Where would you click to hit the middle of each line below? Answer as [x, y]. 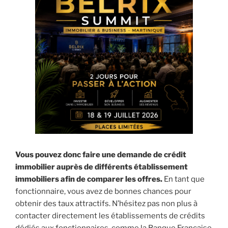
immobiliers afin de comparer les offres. [89, 179]
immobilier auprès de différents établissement [102, 167]
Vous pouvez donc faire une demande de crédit [101, 155]
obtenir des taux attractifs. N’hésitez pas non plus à [106, 204]
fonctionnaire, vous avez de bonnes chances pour [103, 192]
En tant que [183, 179]
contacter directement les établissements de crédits [110, 216]
